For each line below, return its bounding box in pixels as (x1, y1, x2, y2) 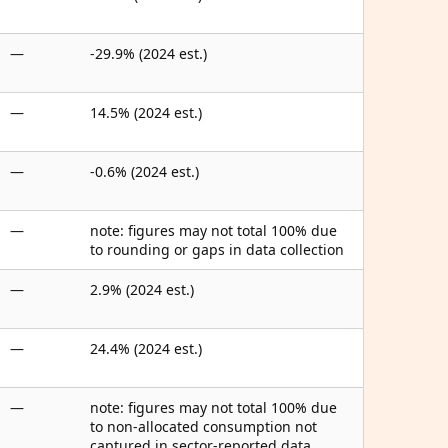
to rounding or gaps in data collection (90, 240, 344, 259)
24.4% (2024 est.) (90, 339, 202, 358)
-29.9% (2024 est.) (90, 44, 207, 63)
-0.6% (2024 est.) (90, 162, 199, 181)
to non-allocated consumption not (90, 417, 317, 436)
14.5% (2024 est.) (90, 103, 202, 122)
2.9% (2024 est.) (90, 280, 194, 299)
